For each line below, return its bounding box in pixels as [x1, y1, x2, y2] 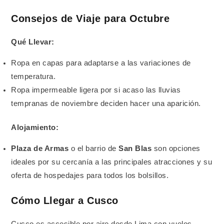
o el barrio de [68, 144, 119, 152]
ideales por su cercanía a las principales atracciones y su [11, 157, 212, 166]
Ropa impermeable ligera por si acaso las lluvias [11, 85, 181, 94]
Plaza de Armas [11, 144, 69, 152]
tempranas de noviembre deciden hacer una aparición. [11, 99, 201, 107]
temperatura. [11, 72, 56, 80]
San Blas [118, 144, 152, 152]
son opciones [151, 144, 200, 152]
